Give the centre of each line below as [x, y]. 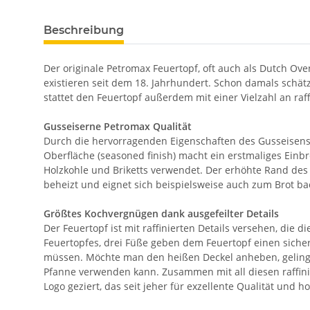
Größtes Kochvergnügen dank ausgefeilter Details [161, 213]
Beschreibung [84, 30]
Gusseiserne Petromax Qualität [118, 126]
